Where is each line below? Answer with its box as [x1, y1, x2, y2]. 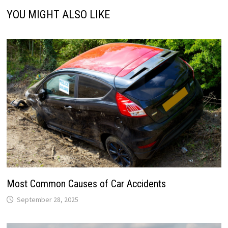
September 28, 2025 [16, 194, 78, 204]
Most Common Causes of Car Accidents [6, 177, 166, 190]
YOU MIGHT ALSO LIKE [6, 8, 110, 21]
